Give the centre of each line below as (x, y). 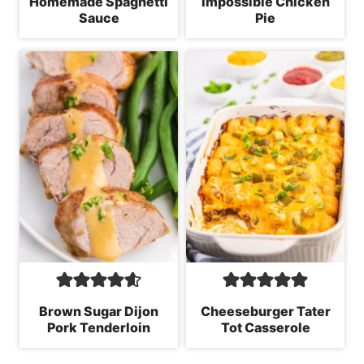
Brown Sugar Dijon (99, 311)
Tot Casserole (265, 327)
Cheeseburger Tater (265, 311)
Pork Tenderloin (99, 327)
